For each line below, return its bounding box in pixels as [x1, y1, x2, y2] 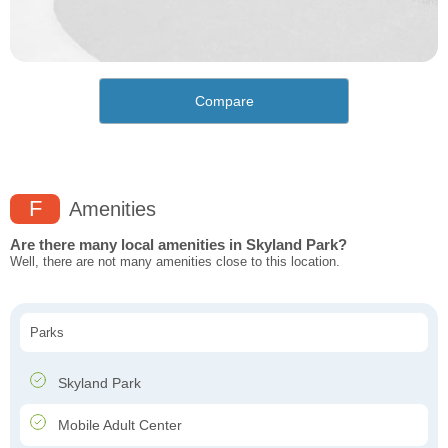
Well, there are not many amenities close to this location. [10, 254, 340, 270]
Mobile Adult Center [54, 417, 182, 434]
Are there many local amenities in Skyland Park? [10, 236, 347, 254]
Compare [194, 93, 254, 110]
